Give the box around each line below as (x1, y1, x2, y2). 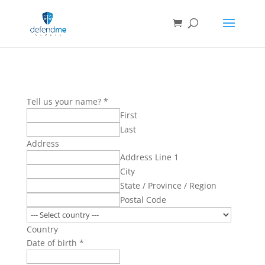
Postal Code (119, 194, 166, 205)
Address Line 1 (119, 151, 179, 163)
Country (26, 224, 58, 235)
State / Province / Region (119, 180, 216, 191)
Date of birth (26, 237, 79, 248)
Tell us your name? (26, 96, 104, 107)
